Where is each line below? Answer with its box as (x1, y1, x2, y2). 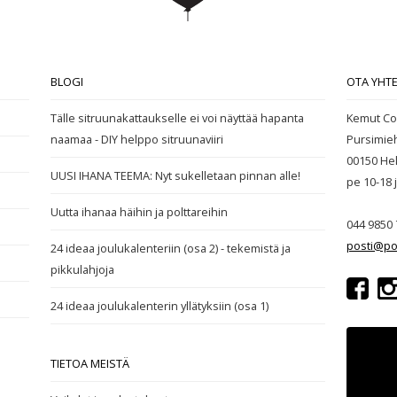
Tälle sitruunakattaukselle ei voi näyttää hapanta (51, 110, 305, 126)
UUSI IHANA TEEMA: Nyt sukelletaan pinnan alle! (51, 167, 301, 183)
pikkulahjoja (51, 261, 115, 277)
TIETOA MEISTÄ (51, 355, 130, 371)
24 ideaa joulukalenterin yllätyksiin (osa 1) (51, 298, 269, 314)
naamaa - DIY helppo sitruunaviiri (51, 131, 224, 147)
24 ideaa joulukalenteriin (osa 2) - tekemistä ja (51, 240, 292, 256)
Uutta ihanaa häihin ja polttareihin (51, 204, 229, 220)
